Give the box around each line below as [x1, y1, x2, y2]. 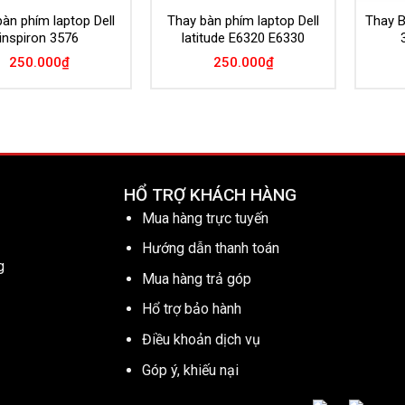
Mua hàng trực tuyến [142, 209, 269, 227]
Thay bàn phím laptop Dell [167, 13, 319, 30]
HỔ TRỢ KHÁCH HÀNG [123, 184, 297, 205]
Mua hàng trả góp [142, 269, 252, 287]
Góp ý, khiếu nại [142, 361, 240, 379]
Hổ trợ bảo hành [142, 300, 242, 318]
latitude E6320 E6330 [182, 30, 305, 47]
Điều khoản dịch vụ [142, 330, 261, 348]
